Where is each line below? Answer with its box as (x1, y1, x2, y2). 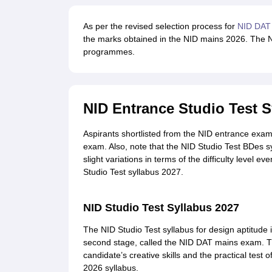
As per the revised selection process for (83, 21, 237, 32)
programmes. (83, 47, 135, 57)
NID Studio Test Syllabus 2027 (83, 202, 239, 214)
